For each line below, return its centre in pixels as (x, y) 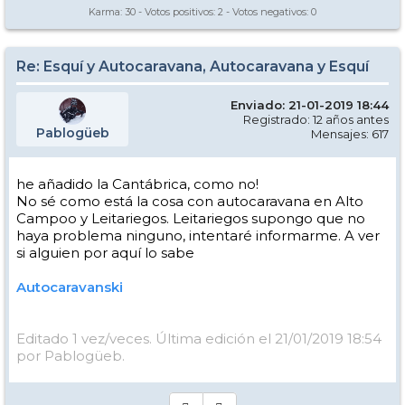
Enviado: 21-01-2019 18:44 (310, 104)
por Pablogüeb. (71, 355)
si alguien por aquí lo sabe (105, 252)
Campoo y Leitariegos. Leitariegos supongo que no (191, 218)
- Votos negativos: (267, 11)
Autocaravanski (70, 287)
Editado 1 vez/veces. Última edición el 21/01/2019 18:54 (199, 338)
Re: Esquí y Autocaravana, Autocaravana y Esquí (193, 66)
